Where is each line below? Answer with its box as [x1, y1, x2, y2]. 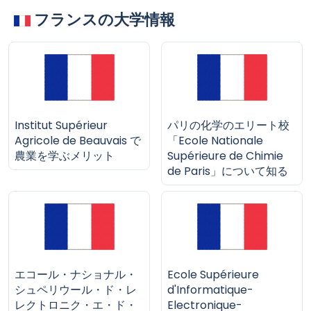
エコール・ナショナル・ [15, 267, 137, 283]
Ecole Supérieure [167, 267, 259, 283]
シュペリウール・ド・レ [15, 282, 137, 299]
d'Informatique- [167, 282, 253, 299]
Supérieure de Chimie [167, 148, 283, 165]
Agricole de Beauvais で [15, 133, 141, 149]
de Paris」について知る [167, 163, 288, 180]
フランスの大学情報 [31, 9, 175, 31]
